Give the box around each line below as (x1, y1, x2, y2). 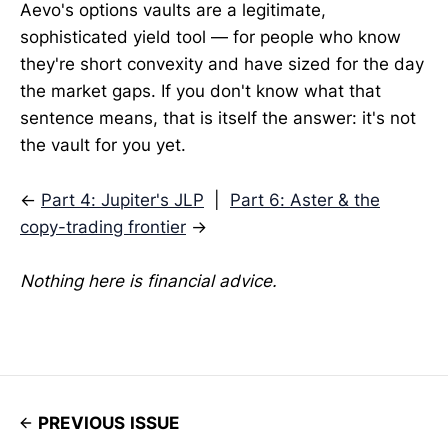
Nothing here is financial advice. (20, 270, 277, 291)
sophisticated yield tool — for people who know (20, 27, 401, 48)
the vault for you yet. (20, 135, 186, 156)
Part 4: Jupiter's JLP (41, 189, 204, 210)
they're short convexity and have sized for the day (20, 54, 424, 75)
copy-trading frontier (20, 216, 186, 237)
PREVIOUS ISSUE (38, 412, 180, 433)
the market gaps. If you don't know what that (20, 81, 381, 102)
